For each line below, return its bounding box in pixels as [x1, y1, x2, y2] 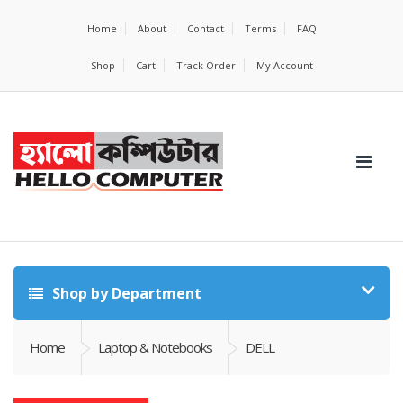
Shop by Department [49, 283, 201, 303]
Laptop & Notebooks [98, 338, 212, 356]
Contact [186, 22, 224, 35]
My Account [255, 58, 313, 72]
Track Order [175, 58, 236, 72]
